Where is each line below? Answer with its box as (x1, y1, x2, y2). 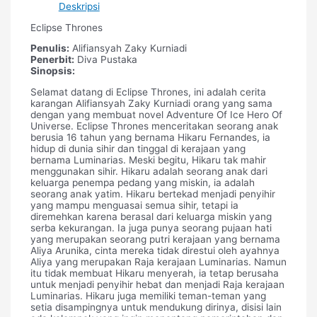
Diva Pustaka (74, 54, 137, 66)
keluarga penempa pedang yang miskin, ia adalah (30, 176, 255, 188)
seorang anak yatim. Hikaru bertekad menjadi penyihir (30, 188, 275, 200)
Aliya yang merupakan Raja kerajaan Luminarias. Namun (30, 255, 287, 267)
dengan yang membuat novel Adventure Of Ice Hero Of (30, 108, 282, 120)
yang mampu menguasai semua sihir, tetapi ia (30, 199, 238, 211)
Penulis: (30, 42, 69, 54)
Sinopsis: (30, 65, 75, 77)
